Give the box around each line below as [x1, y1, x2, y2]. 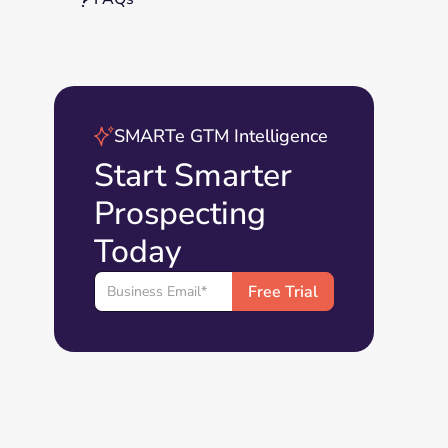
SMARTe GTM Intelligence [113, 124, 328, 148]
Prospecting [93, 192, 266, 235]
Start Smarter [93, 154, 292, 197]
